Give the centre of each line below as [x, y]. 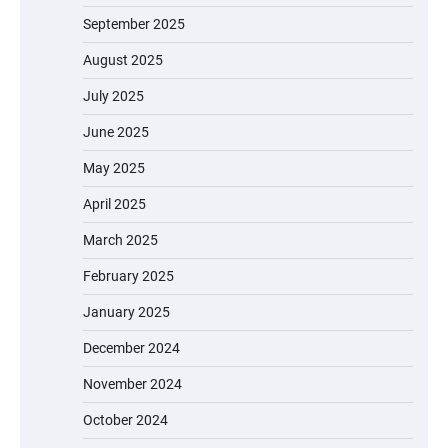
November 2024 [132, 384]
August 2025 [123, 60]
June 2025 [116, 132]
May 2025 [114, 168]
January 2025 [126, 312]
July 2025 [113, 96]
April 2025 [114, 204]
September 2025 [134, 24]
